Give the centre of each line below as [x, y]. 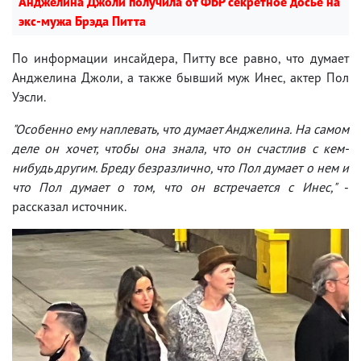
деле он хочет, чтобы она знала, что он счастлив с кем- [180, 148]
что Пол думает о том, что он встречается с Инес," [178, 187]
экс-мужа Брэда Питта [82, 21]
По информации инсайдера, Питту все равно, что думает [180, 58]
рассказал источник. [69, 206]
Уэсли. [29, 96]
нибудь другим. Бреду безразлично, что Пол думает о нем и [180, 167]
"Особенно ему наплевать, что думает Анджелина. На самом [180, 129]
